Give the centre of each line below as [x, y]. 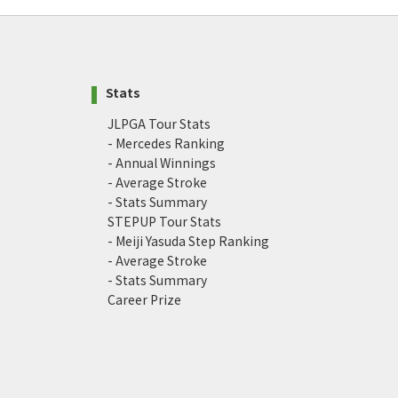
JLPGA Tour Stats [159, 124]
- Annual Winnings [162, 163]
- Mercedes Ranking [166, 143]
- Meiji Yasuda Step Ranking [188, 241]
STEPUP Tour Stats [164, 222]
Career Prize [144, 300]
